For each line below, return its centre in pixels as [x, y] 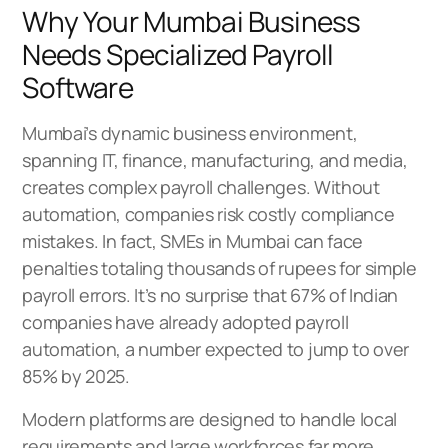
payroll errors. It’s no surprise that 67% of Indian [210, 294]
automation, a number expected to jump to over [215, 348]
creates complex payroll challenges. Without [201, 186]
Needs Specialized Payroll [178, 53]
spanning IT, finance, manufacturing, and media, [215, 159]
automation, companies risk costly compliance [208, 213]
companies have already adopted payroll [185, 321]
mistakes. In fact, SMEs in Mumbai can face [192, 240]
